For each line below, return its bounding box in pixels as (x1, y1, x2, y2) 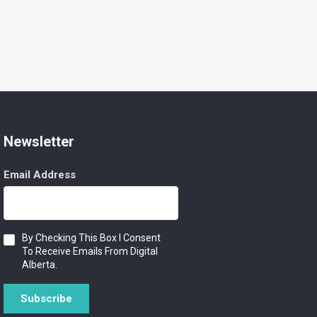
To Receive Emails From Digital (22, 245, 158, 257)
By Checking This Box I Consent (22, 231, 161, 243)
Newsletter (4, 132, 75, 150)
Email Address (4, 168, 76, 181)
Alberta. (22, 258, 58, 270)
